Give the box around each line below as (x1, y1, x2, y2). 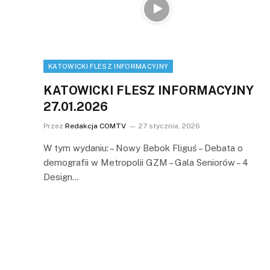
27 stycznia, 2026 (139, 121, 200, 130)
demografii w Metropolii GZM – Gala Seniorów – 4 (43, 157, 248, 168)
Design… (43, 171, 79, 182)
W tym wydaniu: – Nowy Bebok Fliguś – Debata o (43, 142, 243, 153)
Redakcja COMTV (65, 121, 126, 130)
